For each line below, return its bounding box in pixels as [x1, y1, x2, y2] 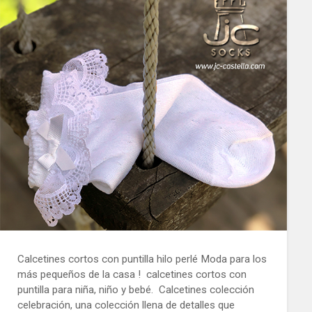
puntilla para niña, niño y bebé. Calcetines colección [17, 283, 254, 297]
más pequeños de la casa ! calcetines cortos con [17, 268, 247, 281]
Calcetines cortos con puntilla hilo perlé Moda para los [17, 253, 267, 266]
